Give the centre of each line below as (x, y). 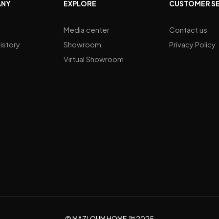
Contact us (188, 30)
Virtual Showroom (94, 59)
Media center (87, 30)
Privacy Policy (193, 44)
